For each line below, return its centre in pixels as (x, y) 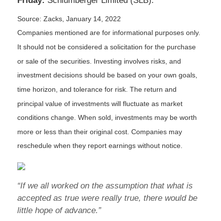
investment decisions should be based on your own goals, (107, 75)
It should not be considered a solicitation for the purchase (107, 47)
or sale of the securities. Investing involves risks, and (99, 61)
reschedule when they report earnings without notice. (100, 146)
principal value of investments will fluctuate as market (100, 103)
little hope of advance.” (59, 210)
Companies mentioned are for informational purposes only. (109, 33)
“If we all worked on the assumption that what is (105, 186)
